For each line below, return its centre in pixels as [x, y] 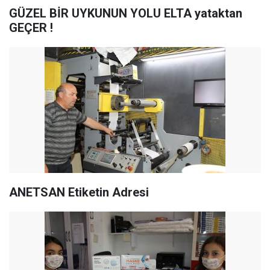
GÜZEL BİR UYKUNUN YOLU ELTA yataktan [126, 13]
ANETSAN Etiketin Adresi [79, 192]
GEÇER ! [31, 28]
